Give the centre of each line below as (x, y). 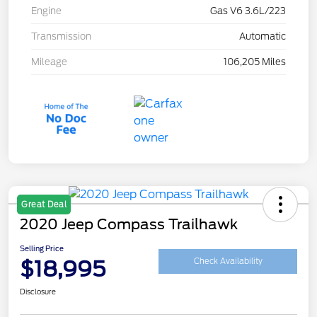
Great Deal (44, 204)
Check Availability (228, 261)
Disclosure (38, 291)
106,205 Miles (255, 62)
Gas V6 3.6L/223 (248, 11)
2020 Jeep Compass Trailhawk (129, 224)
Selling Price (42, 248)
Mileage (49, 62)
